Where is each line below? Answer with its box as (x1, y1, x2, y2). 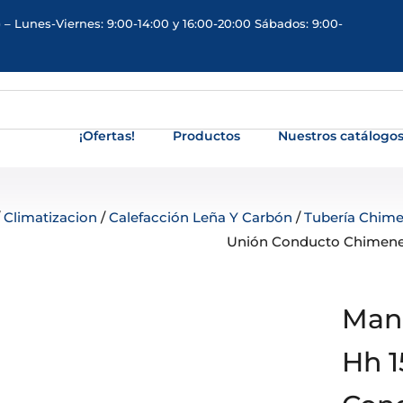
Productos (173, 128, 241, 144)
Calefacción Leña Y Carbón (109, 209, 293, 226)
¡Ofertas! (79, 128, 136, 144)
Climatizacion (4, 209, 98, 226)
